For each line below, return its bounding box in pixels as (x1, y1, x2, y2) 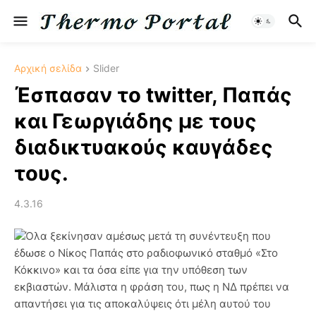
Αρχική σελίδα (14, 62, 82, 74)
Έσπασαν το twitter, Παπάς (14, 83, 292, 108)
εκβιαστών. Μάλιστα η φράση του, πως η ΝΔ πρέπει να (14, 280, 289, 294)
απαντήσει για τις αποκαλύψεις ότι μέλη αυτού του (14, 297, 271, 311)
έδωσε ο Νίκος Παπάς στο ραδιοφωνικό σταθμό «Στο (14, 246, 278, 260)
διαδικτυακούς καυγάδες (14, 135, 273, 160)
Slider (93, 62, 119, 74)
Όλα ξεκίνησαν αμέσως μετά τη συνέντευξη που (25, 229, 271, 243)
